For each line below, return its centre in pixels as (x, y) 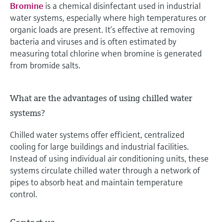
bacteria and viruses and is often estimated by (93, 42)
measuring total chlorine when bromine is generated (106, 54)
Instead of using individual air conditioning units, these (109, 159)
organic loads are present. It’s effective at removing (102, 30)
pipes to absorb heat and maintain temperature (96, 182)
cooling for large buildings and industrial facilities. (99, 147)
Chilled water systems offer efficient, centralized (97, 135)
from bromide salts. (45, 65)
